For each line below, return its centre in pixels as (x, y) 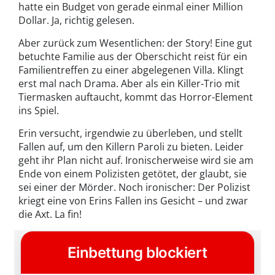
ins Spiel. (39, 110)
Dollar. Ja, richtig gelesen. (76, 20)
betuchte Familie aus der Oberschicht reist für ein (133, 56)
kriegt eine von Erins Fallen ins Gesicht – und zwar (133, 200)
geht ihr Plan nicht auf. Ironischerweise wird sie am (136, 160)
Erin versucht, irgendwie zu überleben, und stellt (130, 133)
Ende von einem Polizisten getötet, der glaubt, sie (133, 173)
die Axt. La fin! (50, 214)
